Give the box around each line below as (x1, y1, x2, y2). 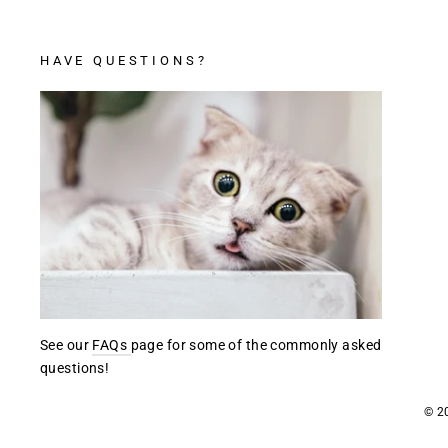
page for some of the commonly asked (130, 337, 382, 355)
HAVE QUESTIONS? (40, 53, 208, 68)
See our (40, 337, 93, 355)
